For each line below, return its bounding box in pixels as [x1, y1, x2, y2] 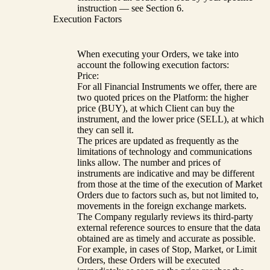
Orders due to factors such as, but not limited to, [77, 189, 259, 200]
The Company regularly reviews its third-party [77, 211, 253, 222]
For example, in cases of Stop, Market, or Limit [77, 243, 257, 254]
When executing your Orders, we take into [77, 48, 239, 59]
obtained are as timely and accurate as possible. [77, 233, 256, 243]
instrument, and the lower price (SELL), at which [77, 113, 264, 124]
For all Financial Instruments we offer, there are [77, 81, 257, 92]
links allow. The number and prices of [77, 157, 221, 168]
